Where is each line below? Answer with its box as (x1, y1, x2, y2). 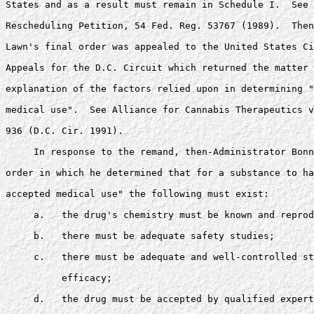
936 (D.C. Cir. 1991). (6, 125, 123, 136)
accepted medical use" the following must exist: (6, 189, 275, 199)
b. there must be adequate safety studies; (6, 231, 280, 241)
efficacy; (6, 273, 118, 283)
